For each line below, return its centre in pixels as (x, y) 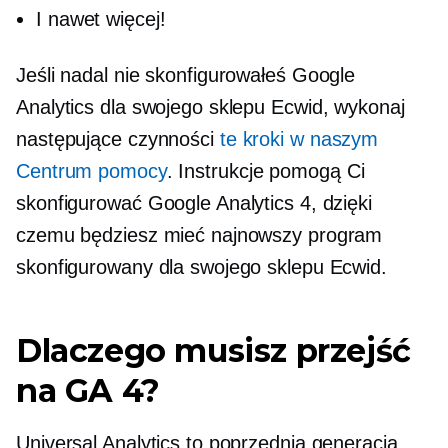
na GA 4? (88, 390)
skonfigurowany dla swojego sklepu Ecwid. (201, 267)
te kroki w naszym (299, 139)
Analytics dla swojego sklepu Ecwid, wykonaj (210, 107)
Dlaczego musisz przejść (213, 350)
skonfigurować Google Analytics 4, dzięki (194, 203)
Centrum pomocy (91, 171)
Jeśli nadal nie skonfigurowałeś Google (186, 75)
